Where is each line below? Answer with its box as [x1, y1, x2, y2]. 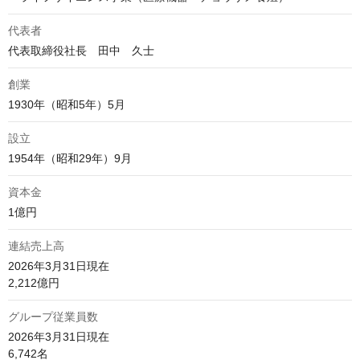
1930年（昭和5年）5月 [8, 98, 125, 111]
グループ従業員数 [8, 310, 98, 323]
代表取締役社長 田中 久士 [8, 44, 154, 57]
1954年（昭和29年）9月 [8, 152, 132, 165]
